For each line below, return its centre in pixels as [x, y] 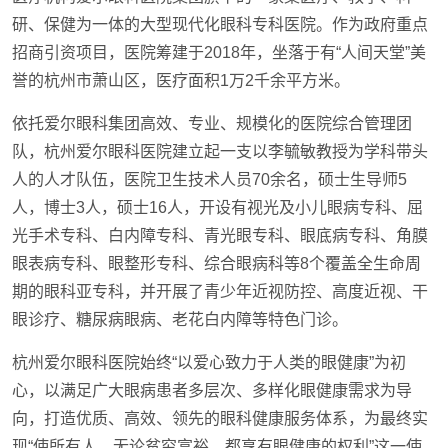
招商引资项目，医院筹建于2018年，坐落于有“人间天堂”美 [219, 52]
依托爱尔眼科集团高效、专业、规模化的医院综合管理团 [212, 123]
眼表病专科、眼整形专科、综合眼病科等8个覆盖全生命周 [216, 263]
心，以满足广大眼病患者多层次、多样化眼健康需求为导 [212, 390]
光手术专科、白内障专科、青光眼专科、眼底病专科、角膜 [220, 235]
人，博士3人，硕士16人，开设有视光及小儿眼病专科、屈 [217, 207]
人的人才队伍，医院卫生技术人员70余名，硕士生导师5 [209, 179]
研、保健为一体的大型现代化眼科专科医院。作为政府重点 [220, 24]
